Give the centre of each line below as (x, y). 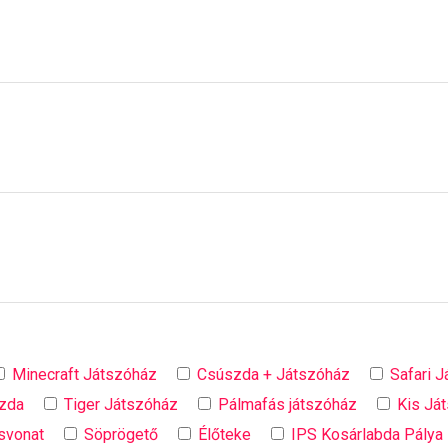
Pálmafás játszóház (288, 404)
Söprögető (121, 434)
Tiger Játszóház (121, 404)
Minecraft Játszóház (85, 374)
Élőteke (225, 434)
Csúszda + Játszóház (274, 374)
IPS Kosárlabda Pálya (367, 434)
